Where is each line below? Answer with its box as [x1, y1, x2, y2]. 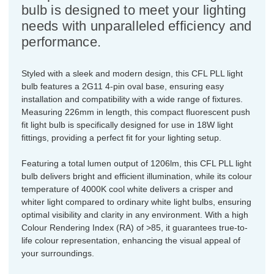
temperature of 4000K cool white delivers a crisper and [21, 183, 233, 194]
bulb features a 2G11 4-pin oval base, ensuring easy [21, 81, 224, 91]
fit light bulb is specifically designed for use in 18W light [21, 119, 233, 130]
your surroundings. [21, 248, 94, 258]
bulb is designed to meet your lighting [21, 2, 246, 18]
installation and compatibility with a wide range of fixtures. [21, 94, 243, 104]
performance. [21, 34, 101, 50]
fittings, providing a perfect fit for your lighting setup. [21, 132, 221, 143]
